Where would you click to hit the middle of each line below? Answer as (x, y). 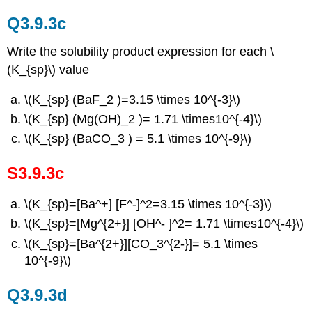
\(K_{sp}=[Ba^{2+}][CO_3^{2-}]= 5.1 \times (141, 243)
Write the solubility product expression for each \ (141, 52)
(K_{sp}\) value (48, 70)
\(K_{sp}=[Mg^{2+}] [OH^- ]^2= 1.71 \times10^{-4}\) (164, 224)
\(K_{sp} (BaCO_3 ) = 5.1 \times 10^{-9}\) (138, 139)
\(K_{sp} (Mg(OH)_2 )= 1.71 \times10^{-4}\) (143, 119)
